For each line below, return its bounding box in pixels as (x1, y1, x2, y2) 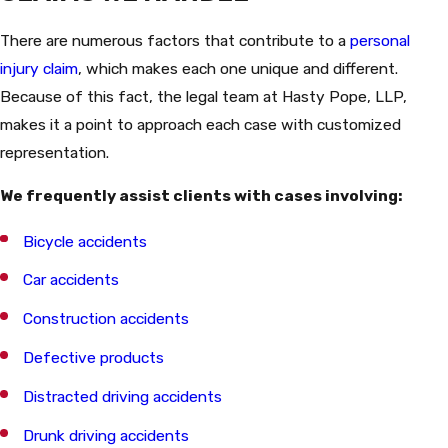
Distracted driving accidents (23, 387, 223, 407)
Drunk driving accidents (23, 425, 190, 445)
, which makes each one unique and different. (78, 58, 398, 78)
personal (350, 30, 410, 50)
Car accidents (23, 270, 120, 290)
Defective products (23, 348, 165, 368)
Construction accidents (23, 309, 190, 329)
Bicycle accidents (23, 231, 148, 251)
